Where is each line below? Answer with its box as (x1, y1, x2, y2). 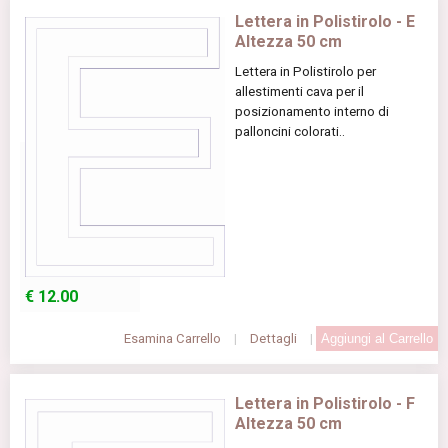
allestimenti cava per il (235, 83, 364, 99)
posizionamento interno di (235, 103, 389, 119)
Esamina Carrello (124, 330, 221, 346)
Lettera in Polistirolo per (235, 63, 376, 79)
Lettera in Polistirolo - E (235, 11, 415, 31)
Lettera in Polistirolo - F (235, 393, 415, 413)
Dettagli (250, 330, 297, 346)
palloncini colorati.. (235, 123, 345, 139)
